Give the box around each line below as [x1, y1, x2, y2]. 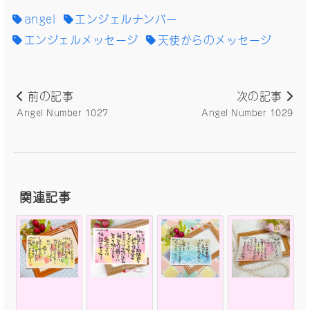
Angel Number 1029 [201, 105, 293, 118]
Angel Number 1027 [17, 105, 109, 118]
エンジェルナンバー [75, 10, 178, 26]
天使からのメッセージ [157, 30, 272, 46]
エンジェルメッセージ [24, 30, 138, 46]
